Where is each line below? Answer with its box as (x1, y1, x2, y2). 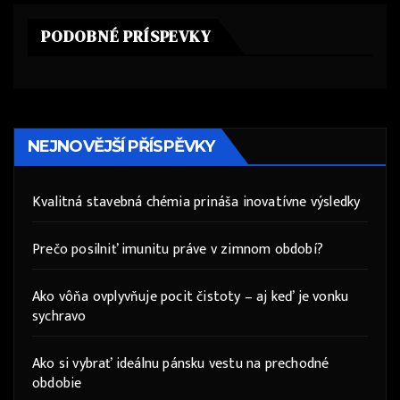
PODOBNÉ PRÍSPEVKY (41, 25, 212, 48)
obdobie (32, 371, 82, 396)
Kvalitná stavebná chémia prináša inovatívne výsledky (32, 190, 361, 215)
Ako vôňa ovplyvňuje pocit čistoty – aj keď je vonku (32, 285, 349, 310)
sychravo (32, 304, 87, 329)
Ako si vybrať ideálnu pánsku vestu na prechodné (32, 352, 329, 377)
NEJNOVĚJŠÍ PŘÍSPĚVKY (28, 137, 215, 157)
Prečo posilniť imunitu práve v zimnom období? (32, 237, 323, 262)
